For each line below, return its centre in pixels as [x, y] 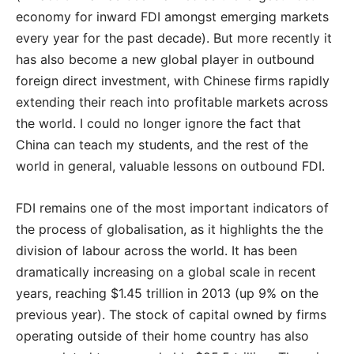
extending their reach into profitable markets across [172, 102]
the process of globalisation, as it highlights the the [169, 229]
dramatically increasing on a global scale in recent [166, 271]
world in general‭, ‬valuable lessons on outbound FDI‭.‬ [170, 166]
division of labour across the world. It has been [156, 250]
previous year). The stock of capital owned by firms [171, 314]
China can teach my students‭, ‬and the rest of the [162, 144]
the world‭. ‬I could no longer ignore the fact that [158, 123]
